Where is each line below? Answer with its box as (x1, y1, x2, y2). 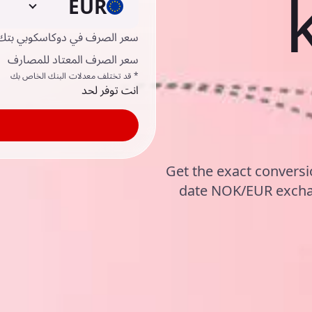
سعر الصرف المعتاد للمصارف (8, 52, 139, 67)
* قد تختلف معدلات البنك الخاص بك (10, 70, 139, 81)
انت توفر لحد (81, 82, 139, 97)
